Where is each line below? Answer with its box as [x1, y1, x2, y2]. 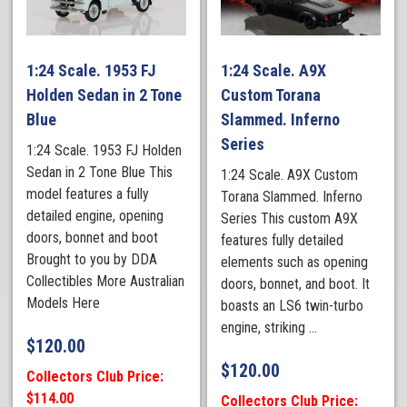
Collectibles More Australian [26, 272, 185, 290]
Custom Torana [221, 84, 322, 104]
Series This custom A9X [221, 209, 359, 227]
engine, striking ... [221, 318, 318, 336]
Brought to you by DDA [26, 250, 158, 268]
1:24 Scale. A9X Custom [221, 165, 359, 184]
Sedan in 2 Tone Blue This [26, 163, 174, 181]
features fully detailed [221, 231, 344, 249]
